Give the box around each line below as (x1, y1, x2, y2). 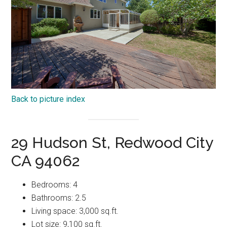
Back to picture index (11, 94, 86, 104)
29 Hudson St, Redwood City (11, 133, 213, 152)
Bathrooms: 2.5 (31, 193, 87, 203)
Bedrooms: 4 (31, 179, 78, 190)
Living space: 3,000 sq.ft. (31, 206, 119, 216)
